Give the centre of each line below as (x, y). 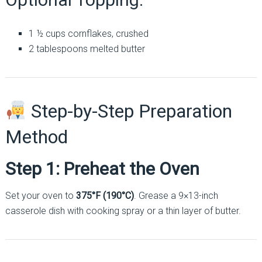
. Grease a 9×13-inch (176, 195)
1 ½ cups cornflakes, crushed (88, 33)
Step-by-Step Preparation (130, 111)
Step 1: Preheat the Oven (102, 168)
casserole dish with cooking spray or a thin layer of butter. (123, 211)
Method (36, 137)
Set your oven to (40, 195)
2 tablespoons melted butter (87, 49)
